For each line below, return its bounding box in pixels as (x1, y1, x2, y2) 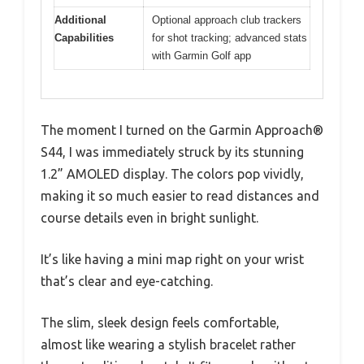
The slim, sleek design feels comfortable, (41, 314, 279, 330)
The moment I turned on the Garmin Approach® (41, 122, 323, 137)
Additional (54, 14, 106, 26)
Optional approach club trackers (152, 14, 301, 26)
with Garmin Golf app (152, 50, 251, 62)
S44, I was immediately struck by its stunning (41, 144, 304, 159)
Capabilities (54, 32, 114, 44)
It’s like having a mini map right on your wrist (41, 251, 304, 266)
